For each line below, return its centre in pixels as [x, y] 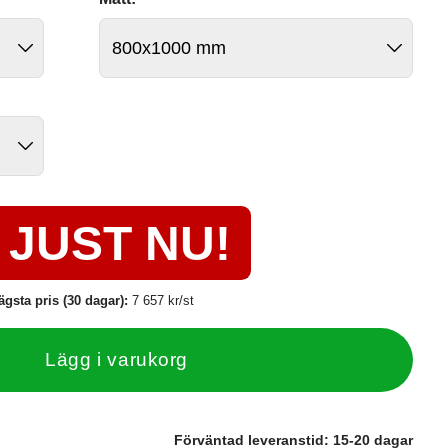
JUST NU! [120, 243]
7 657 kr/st [163, 300]
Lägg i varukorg [116, 359]
